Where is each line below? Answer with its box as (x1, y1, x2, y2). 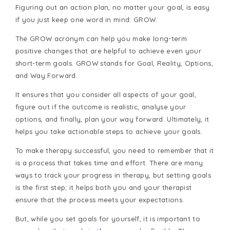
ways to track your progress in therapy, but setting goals (15, 171, 212, 180)
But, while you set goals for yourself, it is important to (15, 215, 201, 223)
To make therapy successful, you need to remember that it (15, 146, 214, 155)
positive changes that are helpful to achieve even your (15, 47, 202, 55)
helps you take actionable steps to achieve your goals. (15, 127, 203, 136)
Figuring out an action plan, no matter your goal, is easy (15, 3, 210, 12)
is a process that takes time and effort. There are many (15, 159, 203, 167)
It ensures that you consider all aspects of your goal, (15, 90, 197, 99)
